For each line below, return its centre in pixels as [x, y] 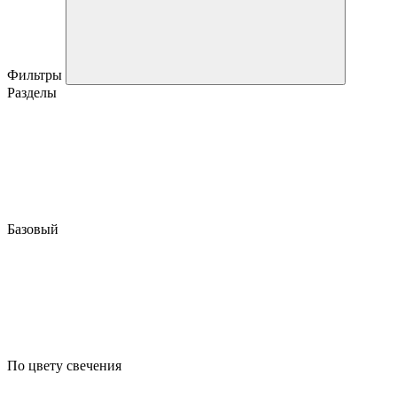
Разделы [32, 92]
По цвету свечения [66, 365]
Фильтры [36, 74]
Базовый [35, 229]
